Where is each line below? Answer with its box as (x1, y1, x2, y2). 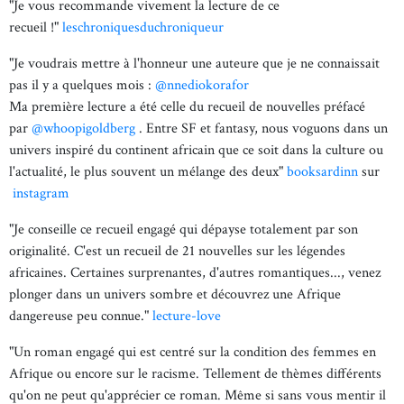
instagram (13, 184, 69, 203)
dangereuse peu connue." (9, 307, 152, 326)
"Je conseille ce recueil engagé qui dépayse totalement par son (9, 220, 358, 239)
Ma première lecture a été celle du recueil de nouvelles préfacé (9, 97, 365, 116)
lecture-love (152, 307, 221, 326)
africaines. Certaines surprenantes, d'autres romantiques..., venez (9, 263, 381, 282)
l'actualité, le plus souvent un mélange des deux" (9, 162, 287, 181)
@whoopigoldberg (32, 119, 135, 138)
